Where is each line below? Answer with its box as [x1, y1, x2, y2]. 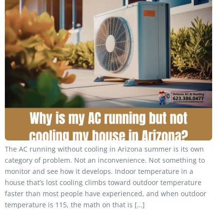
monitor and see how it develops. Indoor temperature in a [5, 166, 193, 176]
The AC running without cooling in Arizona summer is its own [5, 144, 204, 154]
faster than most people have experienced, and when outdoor [5, 188, 206, 198]
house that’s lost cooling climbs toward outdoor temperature [5, 177, 201, 187]
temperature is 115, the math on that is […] [5, 200, 145, 209]
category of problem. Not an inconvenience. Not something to [5, 155, 205, 165]
